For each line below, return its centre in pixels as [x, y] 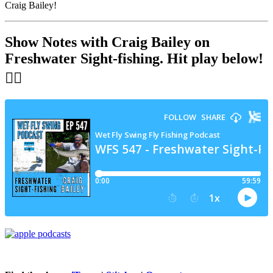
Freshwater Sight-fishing [82, 58]
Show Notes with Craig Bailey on [107, 42]
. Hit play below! [211, 58]
